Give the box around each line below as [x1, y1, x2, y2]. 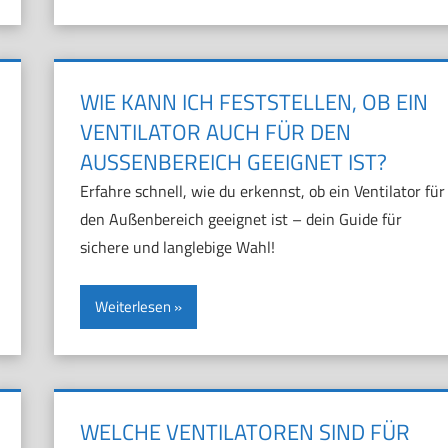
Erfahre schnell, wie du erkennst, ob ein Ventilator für [79, 179, 445, 204]
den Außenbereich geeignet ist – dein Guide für [79, 207, 402, 232]
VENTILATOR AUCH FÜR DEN [79, 115, 351, 150]
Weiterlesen [94, 295, 171, 319]
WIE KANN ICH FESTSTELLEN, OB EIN [79, 85, 428, 120]
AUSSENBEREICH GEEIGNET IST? [79, 145, 377, 180]
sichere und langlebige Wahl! [79, 235, 275, 260]
